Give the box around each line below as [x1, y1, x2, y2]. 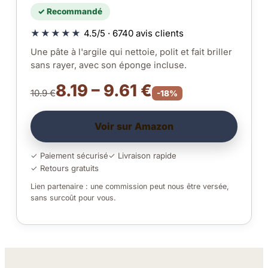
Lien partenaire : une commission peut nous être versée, [30, 181, 229, 191]
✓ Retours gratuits [30, 163, 99, 173]
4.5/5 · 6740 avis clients [81, 27, 184, 39]
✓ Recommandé [38, 7, 103, 17]
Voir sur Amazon [95, 120, 173, 132]
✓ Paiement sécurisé [30, 151, 108, 161]
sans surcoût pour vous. [30, 193, 116, 202]
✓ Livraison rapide [108, 151, 176, 161]
